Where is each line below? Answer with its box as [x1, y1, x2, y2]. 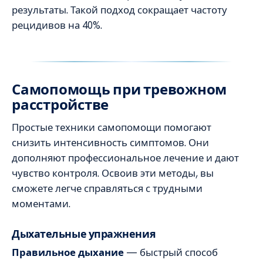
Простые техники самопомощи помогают [12, 121, 211, 134]
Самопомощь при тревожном [12, 81, 227, 99]
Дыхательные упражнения [12, 227, 156, 241]
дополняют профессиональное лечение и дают [12, 151, 239, 165]
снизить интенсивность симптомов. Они [12, 136, 209, 150]
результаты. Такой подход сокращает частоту [12, 4, 227, 17]
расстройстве [12, 96, 109, 114]
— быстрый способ [124, 246, 218, 259]
